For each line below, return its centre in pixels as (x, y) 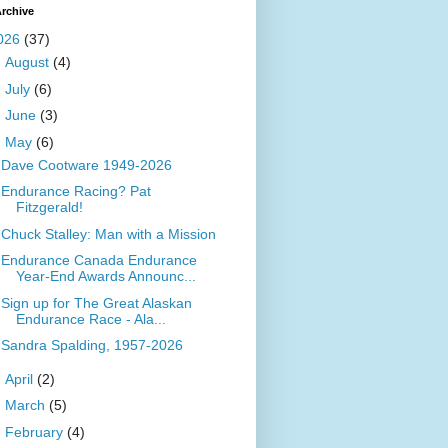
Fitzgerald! (49, 207)
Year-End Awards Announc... (105, 276)
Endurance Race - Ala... (90, 318)
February (35, 431)
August (28, 62)
